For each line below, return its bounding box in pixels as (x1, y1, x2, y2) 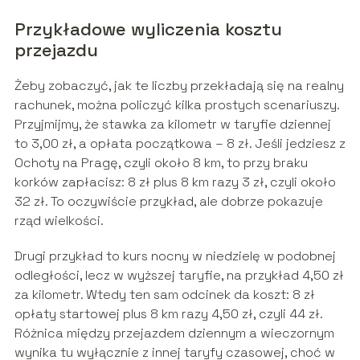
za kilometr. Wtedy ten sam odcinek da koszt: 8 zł (14, 286, 315, 304)
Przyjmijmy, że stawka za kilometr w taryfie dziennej (14, 116, 331, 133)
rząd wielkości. (14, 212, 104, 230)
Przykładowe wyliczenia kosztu (14, 18, 282, 41)
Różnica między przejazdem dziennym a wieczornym (14, 325, 334, 342)
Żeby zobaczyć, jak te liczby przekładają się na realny (14, 77, 344, 95)
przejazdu (14, 39, 98, 62)
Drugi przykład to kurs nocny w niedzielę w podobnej (14, 247, 336, 265)
